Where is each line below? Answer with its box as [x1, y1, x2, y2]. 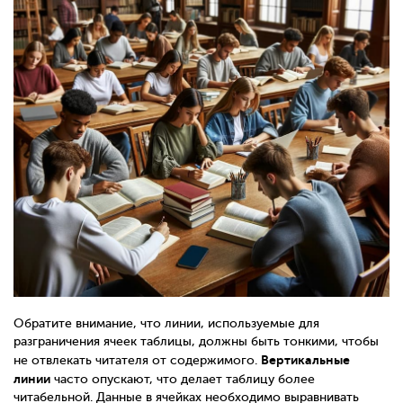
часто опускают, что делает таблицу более [50, 372, 315, 387]
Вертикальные [261, 353, 350, 368]
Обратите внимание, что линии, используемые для [13, 317, 319, 331]
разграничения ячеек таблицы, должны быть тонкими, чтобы [13, 335, 379, 349]
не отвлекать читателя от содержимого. [13, 354, 261, 368]
